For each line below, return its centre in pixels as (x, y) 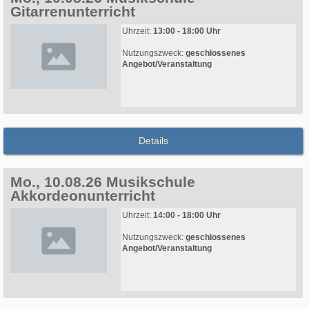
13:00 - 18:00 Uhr (187, 31)
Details (153, 141)
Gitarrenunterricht (73, 12)
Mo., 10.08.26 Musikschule (103, 182)
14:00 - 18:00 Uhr (187, 216)
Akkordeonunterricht (83, 196)
